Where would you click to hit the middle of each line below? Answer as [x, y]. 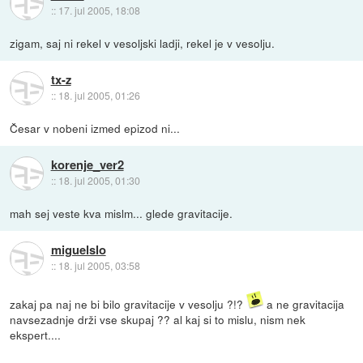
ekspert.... [36, 335]
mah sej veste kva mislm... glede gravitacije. [122, 214]
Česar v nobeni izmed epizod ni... [95, 128]
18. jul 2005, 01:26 [99, 96]
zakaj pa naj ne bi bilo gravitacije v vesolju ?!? [128, 304]
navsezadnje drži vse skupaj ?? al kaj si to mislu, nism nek [158, 320]
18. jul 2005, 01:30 [99, 181]
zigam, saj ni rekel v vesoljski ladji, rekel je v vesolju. [143, 43]
